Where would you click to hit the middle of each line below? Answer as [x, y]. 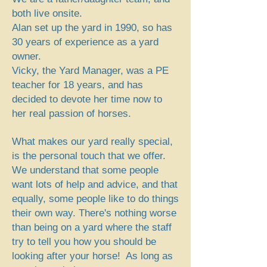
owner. [27, 56]
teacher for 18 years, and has [77, 85]
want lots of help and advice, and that [95, 184]
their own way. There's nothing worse [94, 213]
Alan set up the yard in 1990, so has [92, 28]
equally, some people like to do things [95, 199]
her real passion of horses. [72, 114]
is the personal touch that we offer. [89, 156]
